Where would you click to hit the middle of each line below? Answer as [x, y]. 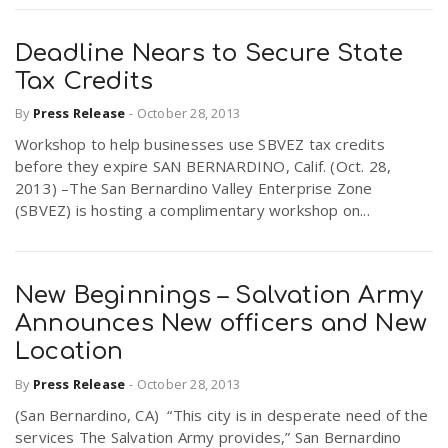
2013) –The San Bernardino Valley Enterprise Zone [194, 188]
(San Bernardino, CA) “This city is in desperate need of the [222, 414]
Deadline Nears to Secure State [209, 53]
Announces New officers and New [221, 324]
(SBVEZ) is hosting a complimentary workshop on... [192, 210]
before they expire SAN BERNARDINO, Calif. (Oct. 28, [203, 166]
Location [69, 352]
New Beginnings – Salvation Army [219, 296]
